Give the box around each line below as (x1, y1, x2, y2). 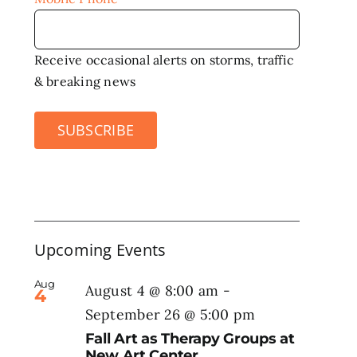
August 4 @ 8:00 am (84, 280, 219, 300)
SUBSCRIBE (57, 120, 135, 139)
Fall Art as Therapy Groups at (84, 330, 295, 348)
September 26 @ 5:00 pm (84, 304, 256, 324)
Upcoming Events (33, 238, 167, 261)
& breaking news (33, 73, 136, 89)
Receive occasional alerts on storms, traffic (33, 51, 295, 68)
